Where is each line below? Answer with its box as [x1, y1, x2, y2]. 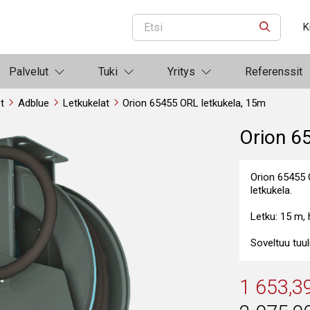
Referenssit [245, 64, 302, 78]
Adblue [18, 97, 50, 109]
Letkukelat [62, 97, 109, 109]
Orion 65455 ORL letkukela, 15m [122, 97, 266, 109]
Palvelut [9, 64, 48, 78]
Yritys [167, 64, 195, 78]
